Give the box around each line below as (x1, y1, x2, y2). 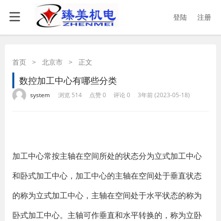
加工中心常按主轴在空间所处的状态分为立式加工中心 (12, 150, 202, 161)
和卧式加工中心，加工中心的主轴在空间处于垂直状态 (12, 170, 202, 181)
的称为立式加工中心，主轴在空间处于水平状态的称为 (12, 190, 202, 201)
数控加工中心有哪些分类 (19, 74, 117, 86)
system (30, 91, 50, 99)
